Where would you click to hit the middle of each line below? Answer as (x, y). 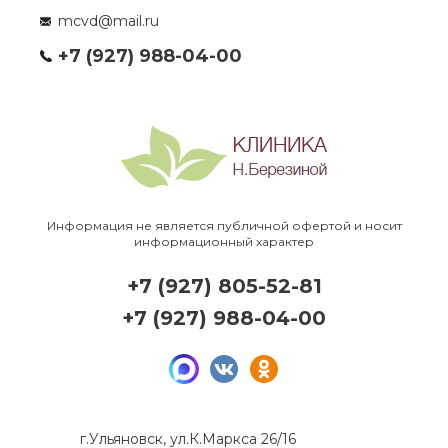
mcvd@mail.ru (108, 20)
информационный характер (224, 241)
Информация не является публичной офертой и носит (224, 225)
